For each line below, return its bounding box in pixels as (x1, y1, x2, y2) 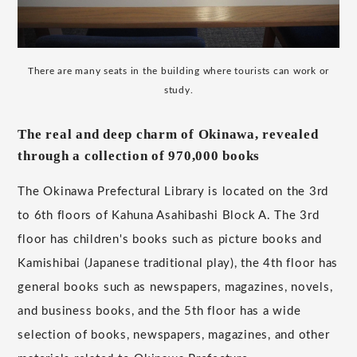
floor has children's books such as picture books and (18, 233, 322, 245)
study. (163, 84, 194, 95)
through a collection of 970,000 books (18, 147, 261, 163)
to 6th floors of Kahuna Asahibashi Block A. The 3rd (18, 209, 320, 222)
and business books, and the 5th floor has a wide (18, 304, 301, 317)
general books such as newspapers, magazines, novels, (18, 280, 333, 293)
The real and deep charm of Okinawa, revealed (18, 126, 319, 142)
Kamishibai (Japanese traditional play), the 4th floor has (18, 257, 339, 269)
